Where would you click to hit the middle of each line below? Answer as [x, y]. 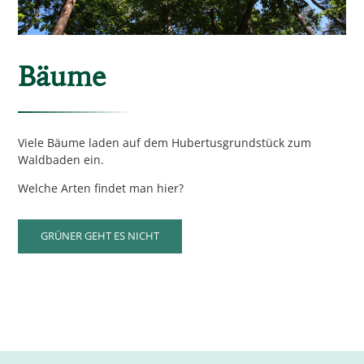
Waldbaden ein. [61, 160]
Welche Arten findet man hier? [100, 188]
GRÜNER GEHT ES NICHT [100, 236]
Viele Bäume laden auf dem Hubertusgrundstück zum [164, 143]
